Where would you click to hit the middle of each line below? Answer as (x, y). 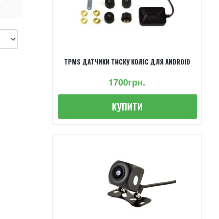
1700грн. (127, 82)
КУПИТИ (128, 106)
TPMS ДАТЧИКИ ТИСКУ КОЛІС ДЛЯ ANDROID (127, 61)
